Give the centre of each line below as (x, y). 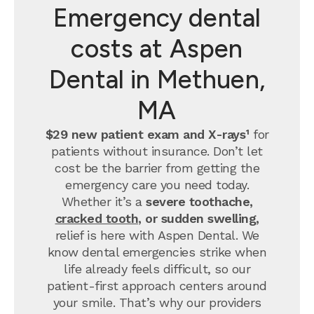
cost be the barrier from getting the (157, 168)
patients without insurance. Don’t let (157, 151)
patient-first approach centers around (157, 286)
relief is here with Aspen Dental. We (157, 235)
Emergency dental (157, 18)
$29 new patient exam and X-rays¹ (147, 134)
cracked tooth (96, 218)
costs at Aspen (157, 49)
